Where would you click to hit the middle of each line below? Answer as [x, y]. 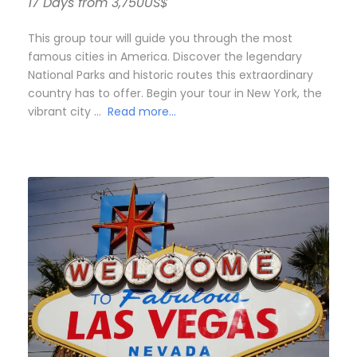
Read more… [142, 111]
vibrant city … [68, 111]
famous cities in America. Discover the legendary [165, 56]
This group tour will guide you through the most [160, 38]
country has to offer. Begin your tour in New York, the [175, 93]
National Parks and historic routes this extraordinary [171, 75]
